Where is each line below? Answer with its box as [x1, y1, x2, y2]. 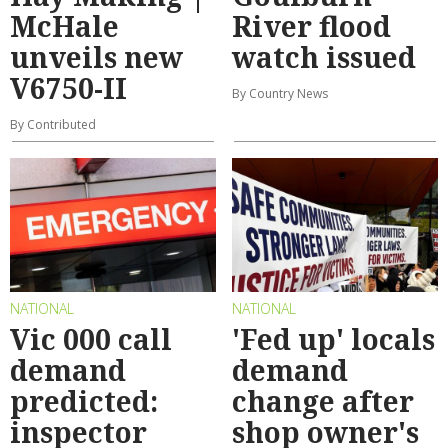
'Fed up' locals [232, 320, 435, 359]
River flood [232, 6, 391, 45]
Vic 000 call [10, 320, 172, 359]
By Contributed [10, 115, 96, 133]
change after [232, 382, 414, 421]
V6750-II [10, 68, 127, 107]
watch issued [232, 37, 416, 76]
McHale [10, 6, 119, 45]
